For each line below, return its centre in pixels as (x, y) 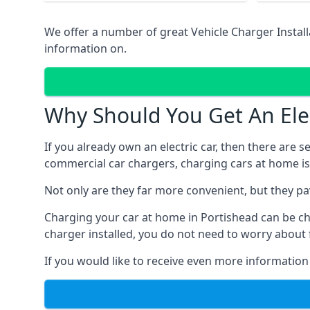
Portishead (231, 217)
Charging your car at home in (122, 217)
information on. (85, 48)
